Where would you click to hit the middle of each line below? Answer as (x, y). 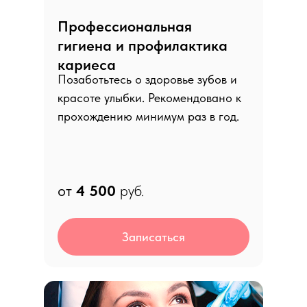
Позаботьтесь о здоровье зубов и (147, 79)
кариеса (87, 64)
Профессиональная (125, 26)
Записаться (153, 237)
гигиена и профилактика (143, 45)
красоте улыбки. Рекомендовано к (149, 98)
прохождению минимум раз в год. (148, 116)
